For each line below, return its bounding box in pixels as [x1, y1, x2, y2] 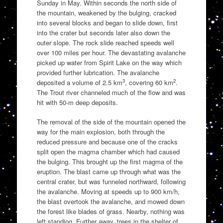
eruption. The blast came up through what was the [36, 167, 181, 177]
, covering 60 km [124, 77, 173, 87]
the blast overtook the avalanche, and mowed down [36, 197, 185, 207]
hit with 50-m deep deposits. [36, 97, 118, 107]
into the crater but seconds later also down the [36, 27, 170, 37]
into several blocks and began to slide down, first [36, 17, 178, 27]
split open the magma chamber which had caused [36, 147, 180, 157]
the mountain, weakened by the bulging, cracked [36, 7, 176, 17]
